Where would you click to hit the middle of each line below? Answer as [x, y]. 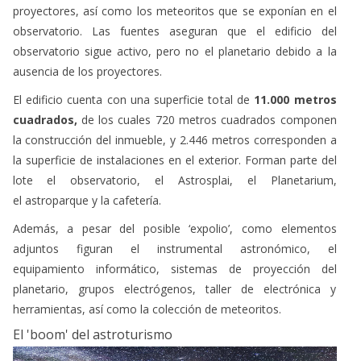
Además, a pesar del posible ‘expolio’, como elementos [174, 228]
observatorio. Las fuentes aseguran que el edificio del [174, 31]
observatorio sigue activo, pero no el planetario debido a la [174, 51]
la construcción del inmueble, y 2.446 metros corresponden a [174, 139]
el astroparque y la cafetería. [90, 200]
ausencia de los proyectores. [90, 71]
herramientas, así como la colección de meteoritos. [150, 309]
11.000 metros [293, 99]
